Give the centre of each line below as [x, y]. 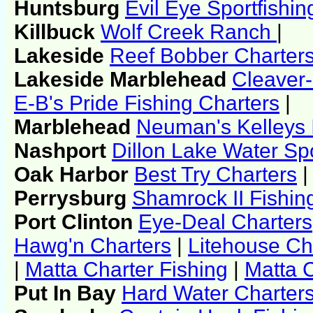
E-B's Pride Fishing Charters [147, 103]
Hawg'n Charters [93, 246]
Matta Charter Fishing [126, 270]
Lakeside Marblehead [123, 80]
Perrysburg [73, 198]
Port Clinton [76, 222]
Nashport [63, 151]
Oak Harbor [74, 175]
